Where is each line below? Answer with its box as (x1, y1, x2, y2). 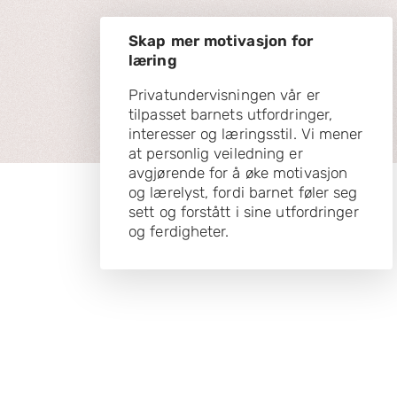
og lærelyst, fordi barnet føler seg (128, 183, 358, 201)
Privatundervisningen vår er (128, 85, 320, 104)
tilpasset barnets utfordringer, (128, 105, 333, 123)
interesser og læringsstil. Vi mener (128, 124, 363, 143)
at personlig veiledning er (128, 144, 303, 162)
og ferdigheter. (128, 222, 230, 240)
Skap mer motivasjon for (128, 31, 314, 50)
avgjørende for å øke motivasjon (128, 163, 348, 182)
